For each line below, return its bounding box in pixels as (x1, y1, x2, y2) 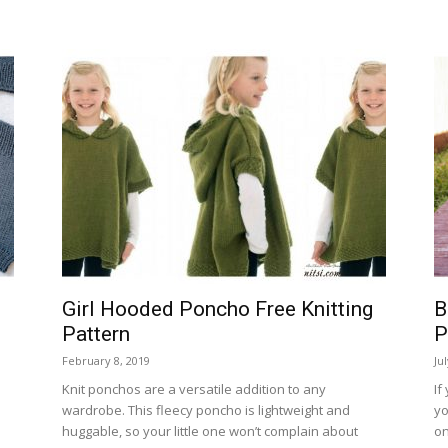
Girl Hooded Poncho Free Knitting (62, 297, 373, 321)
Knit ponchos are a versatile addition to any (62, 380, 326, 398)
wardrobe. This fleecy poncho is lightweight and (62, 401, 350, 419)
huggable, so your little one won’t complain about (62, 422, 358, 440)
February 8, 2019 (62, 353, 150, 368)
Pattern (62, 322, 130, 346)
